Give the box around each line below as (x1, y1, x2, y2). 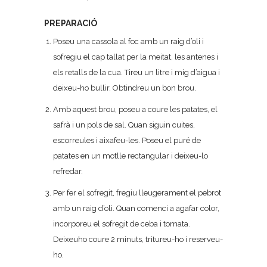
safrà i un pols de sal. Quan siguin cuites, (53, 120, 195, 129)
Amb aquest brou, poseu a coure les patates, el (53, 105, 218, 114)
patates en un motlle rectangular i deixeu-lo (53, 151, 208, 160)
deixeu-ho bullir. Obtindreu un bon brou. (53, 83, 196, 92)
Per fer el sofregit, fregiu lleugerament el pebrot (53, 188, 221, 197)
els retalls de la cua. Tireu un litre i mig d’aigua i (53, 68, 220, 77)
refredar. (53, 167, 83, 176)
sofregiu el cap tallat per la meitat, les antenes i (53, 52, 218, 61)
